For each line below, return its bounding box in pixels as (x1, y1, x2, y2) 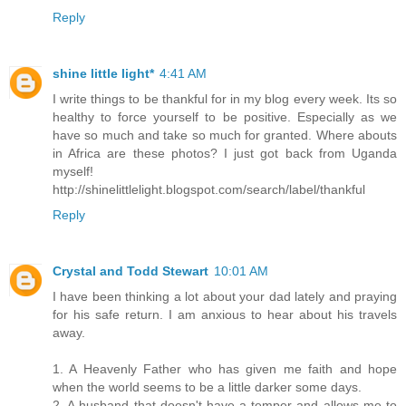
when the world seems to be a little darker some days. (53, 379, 362, 394)
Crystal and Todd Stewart (53, 263, 208, 278)
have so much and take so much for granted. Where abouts (53, 127, 397, 142)
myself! (53, 163, 93, 179)
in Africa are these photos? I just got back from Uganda (53, 145, 397, 160)
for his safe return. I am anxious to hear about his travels (53, 306, 397, 322)
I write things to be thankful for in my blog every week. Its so (53, 91, 397, 106)
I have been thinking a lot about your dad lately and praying (53, 288, 397, 304)
